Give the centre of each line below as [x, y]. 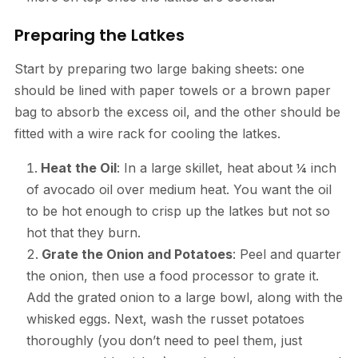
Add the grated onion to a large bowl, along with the [184, 297]
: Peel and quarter [286, 254]
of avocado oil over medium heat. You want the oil [179, 189]
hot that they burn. [83, 232]
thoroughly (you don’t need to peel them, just [164, 340]
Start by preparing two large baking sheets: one [159, 68]
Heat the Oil [78, 167]
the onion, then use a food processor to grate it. [172, 275]
